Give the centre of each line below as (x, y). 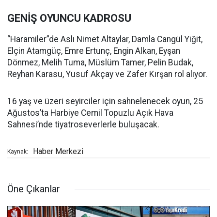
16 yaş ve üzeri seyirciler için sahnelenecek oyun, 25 (105, 101)
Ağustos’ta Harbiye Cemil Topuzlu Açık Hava (90, 113)
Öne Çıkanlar (34, 189)
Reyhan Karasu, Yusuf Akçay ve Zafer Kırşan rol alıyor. (107, 74)
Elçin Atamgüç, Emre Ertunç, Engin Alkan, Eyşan (94, 51)
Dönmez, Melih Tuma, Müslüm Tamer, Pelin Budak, (100, 63)
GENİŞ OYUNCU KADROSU (69, 18)
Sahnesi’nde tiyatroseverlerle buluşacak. (83, 125)
